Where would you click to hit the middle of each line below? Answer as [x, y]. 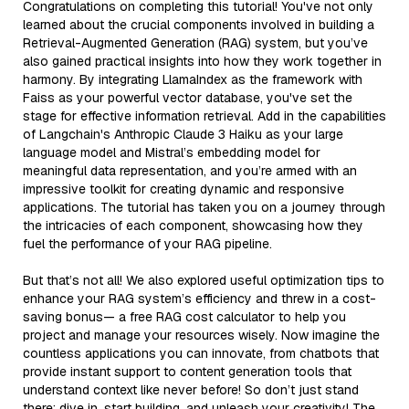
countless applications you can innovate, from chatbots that [201, 353]
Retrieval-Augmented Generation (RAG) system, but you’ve [195, 42]
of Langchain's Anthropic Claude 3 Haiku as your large [183, 134]
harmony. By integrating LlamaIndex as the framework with [193, 79]
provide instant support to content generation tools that [187, 371]
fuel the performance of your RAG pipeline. [147, 243]
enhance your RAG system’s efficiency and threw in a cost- [199, 298]
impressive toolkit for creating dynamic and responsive [184, 189]
